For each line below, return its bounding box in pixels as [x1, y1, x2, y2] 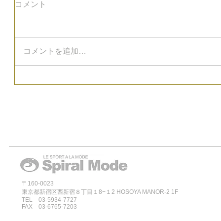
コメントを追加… [23, 47, 86, 56]
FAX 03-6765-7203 [22, 203, 77, 211]
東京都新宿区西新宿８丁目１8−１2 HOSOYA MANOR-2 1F [22, 188, 178, 196]
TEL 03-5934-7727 [22, 196, 77, 204]
